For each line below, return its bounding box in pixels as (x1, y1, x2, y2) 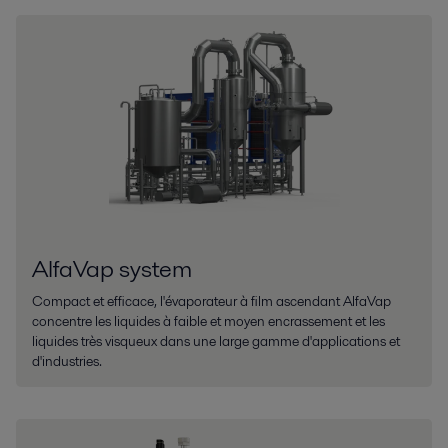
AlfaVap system (32, 252, 192, 286)
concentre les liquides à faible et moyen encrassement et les (32, 311, 385, 332)
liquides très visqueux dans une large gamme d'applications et (32, 331, 400, 352)
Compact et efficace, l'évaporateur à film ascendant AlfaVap (32, 291, 391, 312)
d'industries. (32, 351, 102, 372)
